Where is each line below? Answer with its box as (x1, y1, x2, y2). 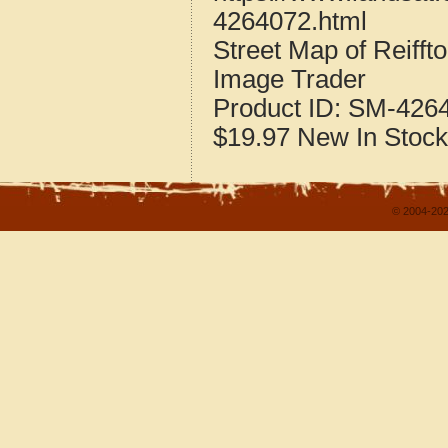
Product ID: (213, 94, 348, 122)
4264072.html (213, 7, 367, 35)
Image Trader (213, 65, 366, 93)
